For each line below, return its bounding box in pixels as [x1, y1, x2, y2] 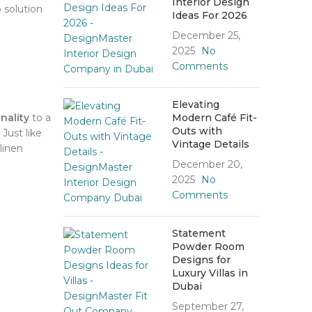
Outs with [171, 125, 222, 138]
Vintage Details [171, 138, 249, 151]
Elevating [171, 98, 219, 111]
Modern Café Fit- [171, 111, 257, 125]
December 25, [171, 29, 240, 42]
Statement [171, 227, 226, 240]
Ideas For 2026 [171, 9, 247, 22]
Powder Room [171, 240, 244, 253]
